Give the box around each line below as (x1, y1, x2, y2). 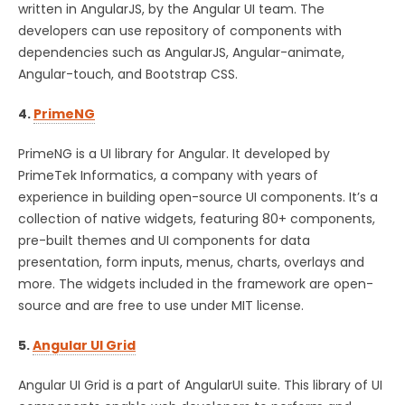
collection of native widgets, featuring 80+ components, (18, 209, 375, 228)
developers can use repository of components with (18, 21, 342, 40)
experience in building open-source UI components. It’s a (18, 187, 378, 206)
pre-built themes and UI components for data (18, 231, 310, 250)
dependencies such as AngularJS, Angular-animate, (18, 42, 344, 61)
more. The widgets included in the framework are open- (18, 274, 373, 293)
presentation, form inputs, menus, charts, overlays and (18, 252, 364, 271)
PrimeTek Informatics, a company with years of (18, 165, 318, 184)
